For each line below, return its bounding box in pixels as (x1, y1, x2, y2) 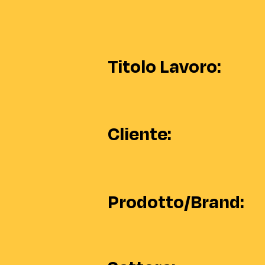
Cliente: (108, 121, 172, 147)
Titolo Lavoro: (108, 54, 221, 80)
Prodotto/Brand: (108, 189, 244, 215)
